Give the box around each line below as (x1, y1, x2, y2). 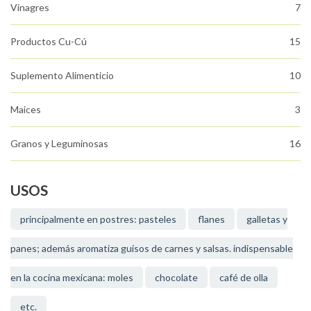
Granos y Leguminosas (10, 137, 108, 149)
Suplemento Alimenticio (10, 69, 114, 81)
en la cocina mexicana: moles (10, 271, 133, 283)
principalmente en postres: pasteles (20, 212, 176, 225)
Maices (10, 103, 41, 115)
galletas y (246, 212, 287, 225)
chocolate (155, 271, 198, 283)
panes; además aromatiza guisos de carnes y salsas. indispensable (10, 242, 293, 254)
